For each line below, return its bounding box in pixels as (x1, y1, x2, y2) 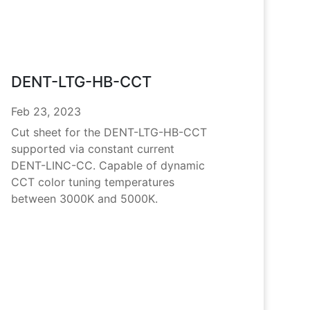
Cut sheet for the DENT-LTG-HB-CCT (11, 125, 208, 140)
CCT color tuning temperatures (11, 175, 175, 190)
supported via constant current (11, 142, 175, 156)
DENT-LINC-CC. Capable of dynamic (11, 158, 206, 173)
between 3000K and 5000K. (11, 192, 158, 206)
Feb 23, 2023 (11, 104, 82, 119)
